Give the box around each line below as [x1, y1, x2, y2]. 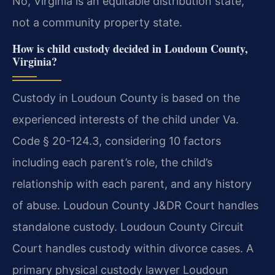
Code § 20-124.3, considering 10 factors [12, 134, 221, 147]
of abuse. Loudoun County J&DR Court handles [12, 198, 258, 212]
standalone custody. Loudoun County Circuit [12, 220, 244, 233]
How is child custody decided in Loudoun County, [12, 40, 248, 56]
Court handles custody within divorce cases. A [12, 241, 254, 255]
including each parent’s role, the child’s [12, 155, 212, 169]
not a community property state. [12, 15, 182, 29]
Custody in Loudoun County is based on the [12, 91, 240, 104]
